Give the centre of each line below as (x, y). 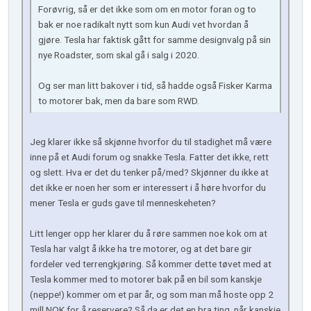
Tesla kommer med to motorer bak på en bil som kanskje (146, 279)
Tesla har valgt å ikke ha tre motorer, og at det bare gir (141, 249)
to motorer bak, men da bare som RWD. (119, 101)
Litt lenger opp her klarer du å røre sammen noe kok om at (149, 234)
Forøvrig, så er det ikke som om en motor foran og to (147, 9)
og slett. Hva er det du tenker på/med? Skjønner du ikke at (149, 173)
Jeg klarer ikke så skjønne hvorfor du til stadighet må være (151, 142)
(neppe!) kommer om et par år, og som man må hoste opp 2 (152, 295)
